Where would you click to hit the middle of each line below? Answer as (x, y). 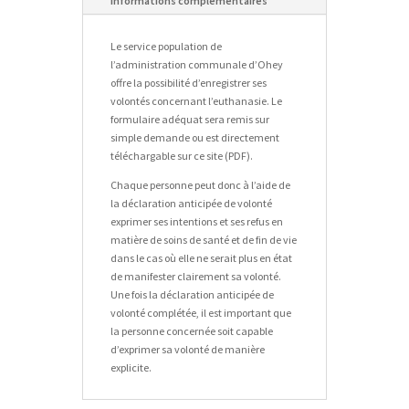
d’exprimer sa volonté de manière (187, 349)
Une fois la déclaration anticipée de (192, 294)
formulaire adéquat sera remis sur (189, 119)
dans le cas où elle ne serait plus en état (201, 257)
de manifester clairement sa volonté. (195, 276)
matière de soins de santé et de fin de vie (203, 239)
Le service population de (166, 46)
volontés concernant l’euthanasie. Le (196, 100)
